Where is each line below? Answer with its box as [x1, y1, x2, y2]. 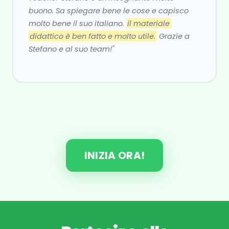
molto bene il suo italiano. [28, 18, 126, 29]
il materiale [127, 18, 170, 29]
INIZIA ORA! [84, 148, 145, 163]
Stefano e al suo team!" [28, 43, 114, 54]
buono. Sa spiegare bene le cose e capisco [28, 5, 189, 16]
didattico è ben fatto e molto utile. [30, 31, 156, 41]
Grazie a [156, 31, 190, 41]
